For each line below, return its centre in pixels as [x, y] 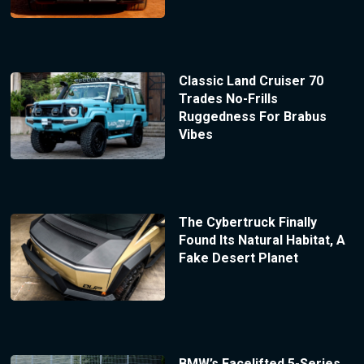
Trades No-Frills [228, 99]
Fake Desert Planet [238, 258]
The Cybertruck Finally [247, 223]
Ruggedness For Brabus [252, 117]
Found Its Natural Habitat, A [262, 240]
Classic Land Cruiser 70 [251, 81]
